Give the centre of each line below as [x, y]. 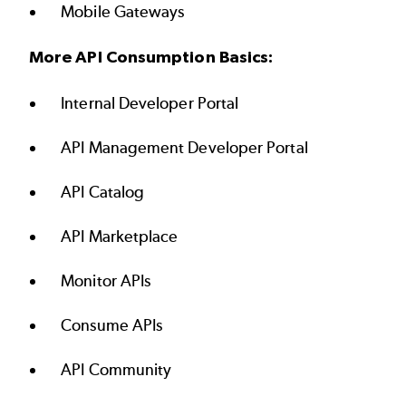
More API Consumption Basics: [151, 57]
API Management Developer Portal [184, 148]
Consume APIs [112, 326]
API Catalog [103, 193]
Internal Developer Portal [150, 104]
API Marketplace [120, 237]
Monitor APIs [106, 281]
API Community [116, 370]
